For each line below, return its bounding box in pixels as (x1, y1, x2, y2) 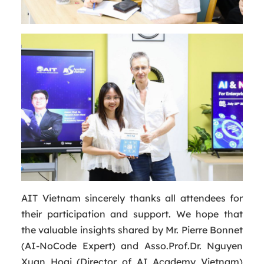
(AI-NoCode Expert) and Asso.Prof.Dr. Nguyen (21, 240, 243, 252)
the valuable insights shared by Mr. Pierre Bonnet (21, 224, 243, 236)
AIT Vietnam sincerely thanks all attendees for (21, 192, 243, 204)
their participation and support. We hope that (21, 208, 243, 220)
